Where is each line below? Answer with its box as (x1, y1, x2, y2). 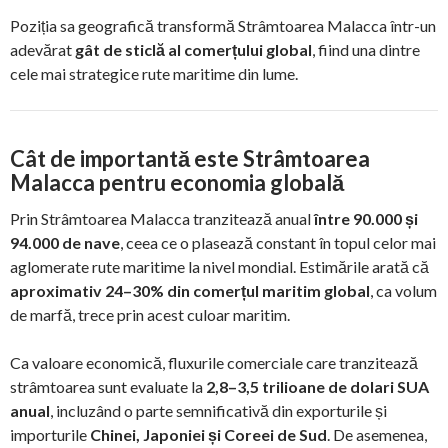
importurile (10, 425, 90, 445)
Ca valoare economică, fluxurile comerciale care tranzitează (10, 353, 418, 373)
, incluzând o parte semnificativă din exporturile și (50, 401, 387, 421)
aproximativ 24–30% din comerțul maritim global (10, 281, 370, 301)
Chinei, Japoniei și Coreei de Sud (90, 425, 327, 445)
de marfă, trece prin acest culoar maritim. (10, 305, 290, 325)
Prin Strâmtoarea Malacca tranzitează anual (10, 209, 314, 229)
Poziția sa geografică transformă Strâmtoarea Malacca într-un (10, 16, 436, 36)
